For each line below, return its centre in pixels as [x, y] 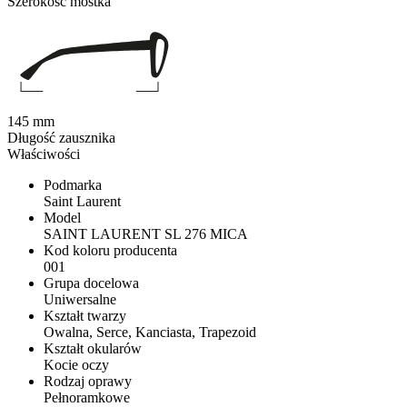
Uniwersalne [80, 300]
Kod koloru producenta [110, 251]
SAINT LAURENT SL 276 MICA [146, 234]
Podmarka [73, 185]
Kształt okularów [93, 349]
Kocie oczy [76, 365]
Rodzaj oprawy [88, 382]
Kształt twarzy [85, 316]
